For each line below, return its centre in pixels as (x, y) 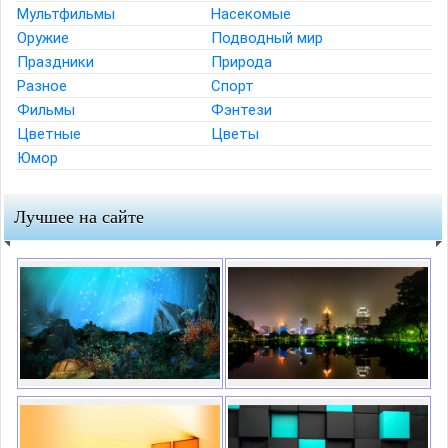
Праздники (55, 61)
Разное (42, 85)
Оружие (43, 37)
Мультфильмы (66, 13)
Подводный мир (267, 37)
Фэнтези (241, 109)
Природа (241, 61)
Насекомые (251, 13)
